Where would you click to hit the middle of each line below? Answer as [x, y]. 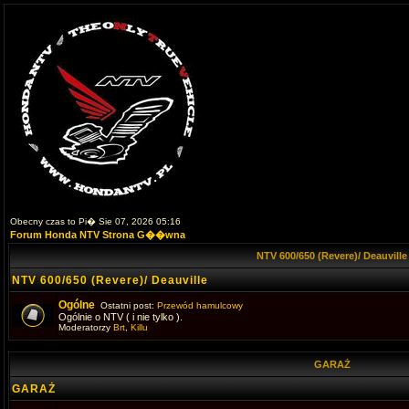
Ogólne [77, 305]
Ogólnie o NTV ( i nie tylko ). [121, 317]
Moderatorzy [86, 327]
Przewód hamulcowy [200, 305]
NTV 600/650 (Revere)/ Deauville [110, 280]
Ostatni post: [126, 305]
